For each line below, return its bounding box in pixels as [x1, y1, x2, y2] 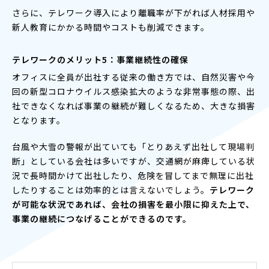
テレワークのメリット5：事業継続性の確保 [12, 53, 189, 65]
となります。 [12, 113, 65, 126]
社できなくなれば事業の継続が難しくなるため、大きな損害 [12, 99, 255, 112]
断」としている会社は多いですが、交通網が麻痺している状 [12, 154, 255, 167]
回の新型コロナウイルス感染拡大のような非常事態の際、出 [12, 85, 255, 97]
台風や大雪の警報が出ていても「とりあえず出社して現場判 [12, 140, 255, 153]
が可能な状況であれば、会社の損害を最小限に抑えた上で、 [12, 198, 255, 210]
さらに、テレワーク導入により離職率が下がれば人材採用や [12, 6, 255, 19]
